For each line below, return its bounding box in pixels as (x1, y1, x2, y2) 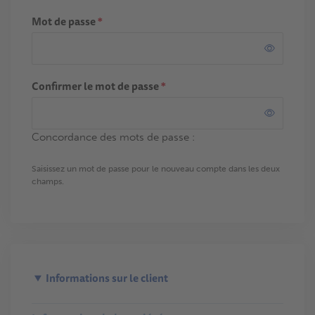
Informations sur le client (45, 270, 168, 286)
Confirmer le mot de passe (32, 78, 161, 94)
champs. (32, 176, 64, 186)
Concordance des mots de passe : (32, 131, 195, 143)
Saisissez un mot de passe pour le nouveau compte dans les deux (32, 164, 280, 174)
